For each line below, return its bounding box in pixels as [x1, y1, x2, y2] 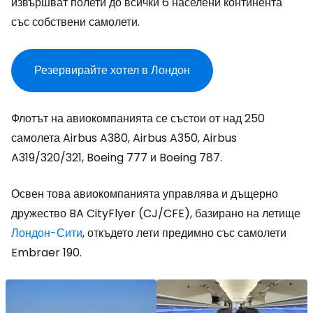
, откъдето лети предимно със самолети [82, 225, 286, 241]
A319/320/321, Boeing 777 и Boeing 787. [11, 150, 222, 166]
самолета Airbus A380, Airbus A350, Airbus [11, 130, 237, 146]
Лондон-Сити [11, 225, 82, 241]
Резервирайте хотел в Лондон [34, 62, 190, 78]
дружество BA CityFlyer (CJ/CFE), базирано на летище [11, 205, 300, 221]
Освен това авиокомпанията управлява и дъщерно [11, 186, 278, 202]
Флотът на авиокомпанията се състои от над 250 [11, 110, 265, 126]
